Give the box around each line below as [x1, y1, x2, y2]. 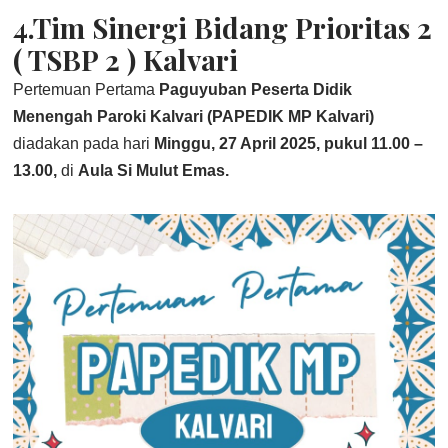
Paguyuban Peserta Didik [159, 81, 353, 98]
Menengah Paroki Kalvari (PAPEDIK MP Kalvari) [13, 108, 375, 125]
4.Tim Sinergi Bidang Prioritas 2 [13, 9, 433, 46]
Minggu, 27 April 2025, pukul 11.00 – [154, 135, 424, 152]
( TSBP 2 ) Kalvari [13, 41, 239, 78]
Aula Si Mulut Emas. [78, 162, 230, 179]
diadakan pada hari [13, 135, 155, 152]
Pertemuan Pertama [13, 81, 160, 98]
